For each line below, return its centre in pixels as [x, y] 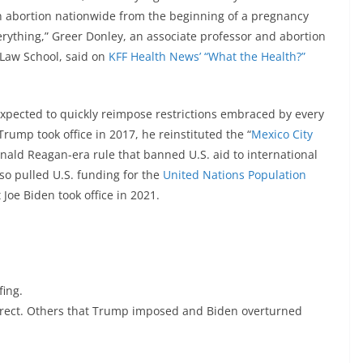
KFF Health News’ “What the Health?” [207, 57]
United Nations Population [235, 175]
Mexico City [282, 135]
